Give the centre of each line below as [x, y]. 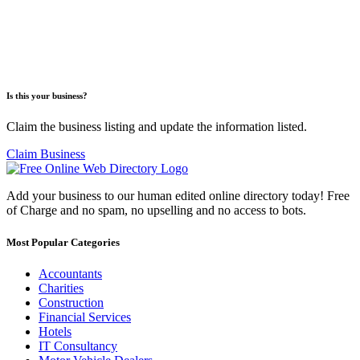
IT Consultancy [78, 346]
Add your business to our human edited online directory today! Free [178, 196]
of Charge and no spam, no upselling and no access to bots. [156, 211]
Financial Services [85, 317]
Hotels [55, 331]
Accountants [70, 273]
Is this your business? [47, 95]
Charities [61, 288]
